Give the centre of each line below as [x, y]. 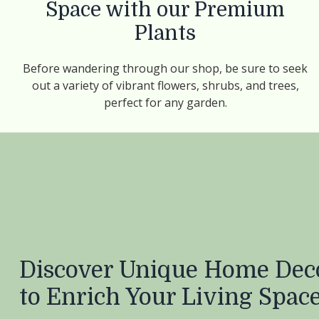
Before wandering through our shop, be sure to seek [165, 68]
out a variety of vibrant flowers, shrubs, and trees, [165, 85]
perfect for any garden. [165, 103]
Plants [165, 33]
